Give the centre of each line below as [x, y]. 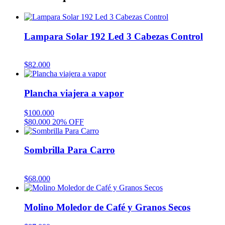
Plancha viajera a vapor [74, 93]
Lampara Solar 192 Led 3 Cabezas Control [114, 36]
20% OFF [68, 122]
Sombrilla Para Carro [70, 150]
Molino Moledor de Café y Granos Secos [107, 207]
